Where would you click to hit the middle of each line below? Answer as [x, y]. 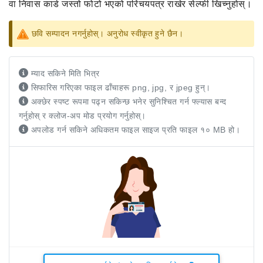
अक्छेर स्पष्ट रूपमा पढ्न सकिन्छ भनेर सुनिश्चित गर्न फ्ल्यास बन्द [129, 102]
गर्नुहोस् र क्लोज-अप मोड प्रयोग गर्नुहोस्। [82, 116]
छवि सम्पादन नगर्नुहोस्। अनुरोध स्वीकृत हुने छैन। [108, 33]
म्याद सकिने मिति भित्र [65, 73]
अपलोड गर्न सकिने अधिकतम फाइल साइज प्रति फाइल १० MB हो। [136, 130]
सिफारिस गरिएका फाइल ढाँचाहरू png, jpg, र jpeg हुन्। [121, 87]
